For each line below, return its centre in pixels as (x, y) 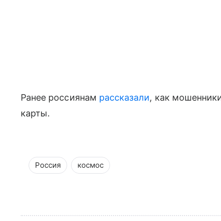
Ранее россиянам (60, 98)
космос (91, 165)
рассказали (124, 98)
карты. (36, 113)
